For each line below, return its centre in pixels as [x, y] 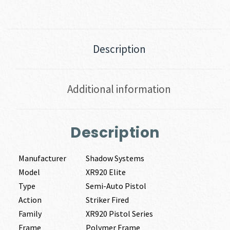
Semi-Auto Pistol [116, 186]
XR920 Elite [106, 172]
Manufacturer [42, 158]
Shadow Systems [115, 158]
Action [30, 200]
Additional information [119, 89]
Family [30, 214]
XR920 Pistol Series [119, 214]
